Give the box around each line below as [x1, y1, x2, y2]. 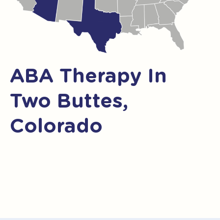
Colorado [10, 113, 103, 137]
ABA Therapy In [10, 63, 167, 87]
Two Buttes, [10, 88, 128, 112]
